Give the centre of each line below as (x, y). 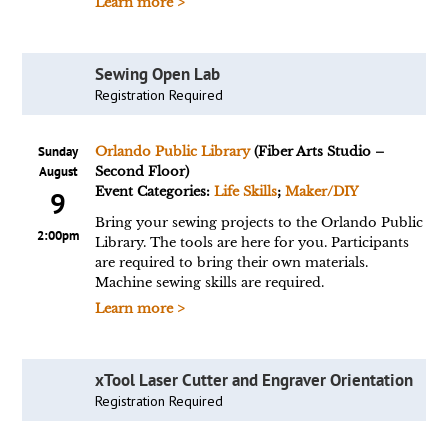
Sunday (58, 151)
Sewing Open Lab (157, 74)
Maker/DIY (321, 191)
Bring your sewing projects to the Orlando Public (258, 222)
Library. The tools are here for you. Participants (251, 242)
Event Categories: (154, 191)
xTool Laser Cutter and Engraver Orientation (253, 380)
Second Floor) (141, 171)
